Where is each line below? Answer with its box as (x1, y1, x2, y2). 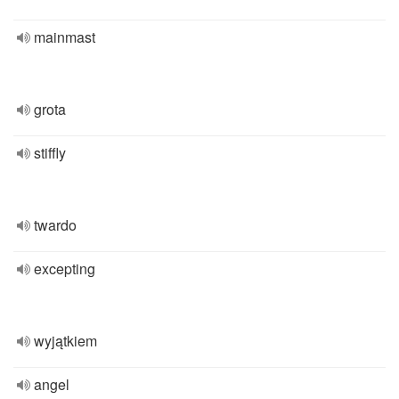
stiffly (34, 142, 66, 163)
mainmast (34, 27, 95, 47)
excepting (34, 258, 95, 279)
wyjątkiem (34, 330, 97, 351)
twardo (34, 215, 77, 235)
